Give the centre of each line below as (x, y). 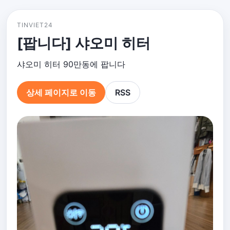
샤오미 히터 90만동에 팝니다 (71, 64)
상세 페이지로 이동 (61, 92)
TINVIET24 (35, 25)
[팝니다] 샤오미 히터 (84, 43)
